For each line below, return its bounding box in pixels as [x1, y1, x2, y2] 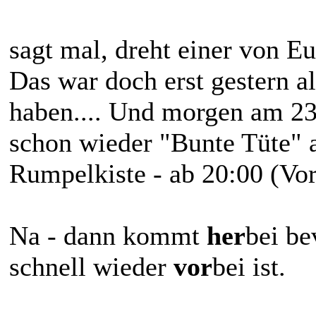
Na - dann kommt [9, 220, 207, 250]
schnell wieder [9, 251, 174, 281]
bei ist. [212, 251, 286, 281]
